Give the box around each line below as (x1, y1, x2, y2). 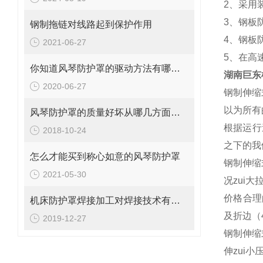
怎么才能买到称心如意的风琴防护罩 (30, 151, 180, 161)
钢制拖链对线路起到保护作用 (30, 19, 152, 29)
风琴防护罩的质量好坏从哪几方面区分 (171, 107, 180, 117)
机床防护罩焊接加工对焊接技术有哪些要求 (171, 195, 180, 205)
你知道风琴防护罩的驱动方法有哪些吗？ (171, 63, 180, 73)
